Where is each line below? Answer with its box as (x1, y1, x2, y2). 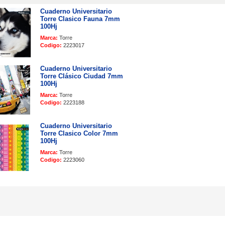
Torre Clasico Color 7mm (40, 129, 118, 137)
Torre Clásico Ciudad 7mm (40, 72, 123, 80)
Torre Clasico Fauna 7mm (40, 15, 120, 23)
